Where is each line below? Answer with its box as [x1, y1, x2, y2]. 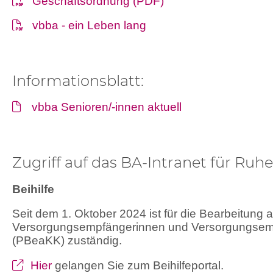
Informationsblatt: [12, 71, 144, 90]
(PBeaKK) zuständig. [12, 234, 122, 247]
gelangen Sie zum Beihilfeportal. [55, 258, 224, 272]
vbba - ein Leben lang [32, 19, 147, 32]
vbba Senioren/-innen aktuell [32, 101, 182, 114]
